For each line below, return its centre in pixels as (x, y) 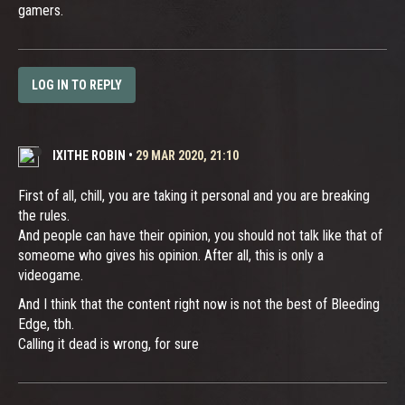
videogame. (51, 275)
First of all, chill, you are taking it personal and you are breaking (194, 195)
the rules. (44, 215)
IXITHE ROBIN (89, 155)
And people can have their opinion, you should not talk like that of (200, 235)
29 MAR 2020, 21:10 (187, 155)
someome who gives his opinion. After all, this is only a (171, 255)
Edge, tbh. (46, 324)
